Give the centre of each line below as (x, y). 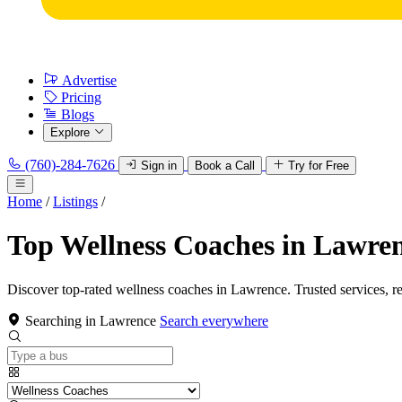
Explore (70, 132)
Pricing (81, 97)
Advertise (89, 80)
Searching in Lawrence (91, 320)
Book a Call (225, 166)
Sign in (159, 166)
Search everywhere (214, 320)
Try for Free (319, 166)
